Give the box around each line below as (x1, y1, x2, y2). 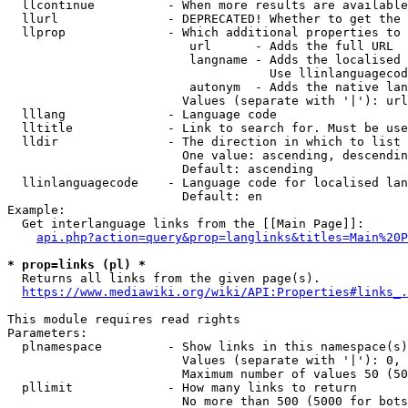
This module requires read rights (7, 312, 240, 326)
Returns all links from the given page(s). (7, 271, 321, 285)
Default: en (7, 189, 262, 203)
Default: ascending (7, 162, 313, 176)
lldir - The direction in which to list (7, 135, 401, 148)
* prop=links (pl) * (7, 258, 146, 271)
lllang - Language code (7, 107, 277, 121)
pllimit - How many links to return (7, 381, 357, 394)
